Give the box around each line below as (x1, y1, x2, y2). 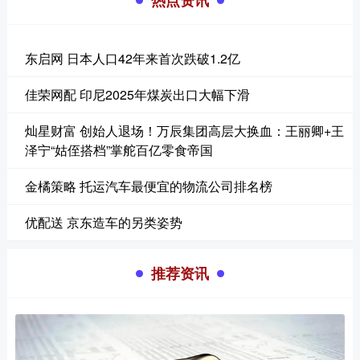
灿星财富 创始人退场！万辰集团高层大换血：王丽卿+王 (24, 121, 344, 141)
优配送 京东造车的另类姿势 (24, 213, 182, 232)
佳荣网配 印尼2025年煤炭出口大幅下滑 (24, 85, 250, 104)
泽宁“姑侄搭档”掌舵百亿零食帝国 (24, 141, 213, 160)
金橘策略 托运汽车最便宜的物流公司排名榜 (24, 177, 272, 196)
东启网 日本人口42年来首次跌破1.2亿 (24, 49, 240, 68)
